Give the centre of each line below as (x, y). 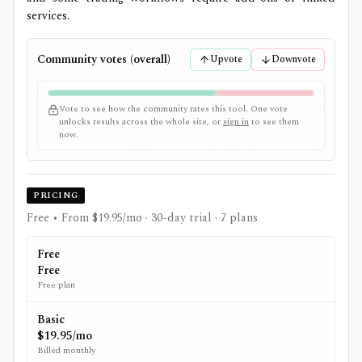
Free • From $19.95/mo (84, 217)
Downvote (294, 59)
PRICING (56, 195)
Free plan (56, 284)
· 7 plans (235, 217)
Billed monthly (66, 350)
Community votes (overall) (104, 59)
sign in (236, 121)
